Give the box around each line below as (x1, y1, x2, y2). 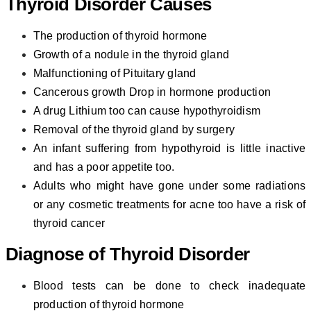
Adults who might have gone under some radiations (33, 180, 306, 192)
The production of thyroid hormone (33, 30, 208, 42)
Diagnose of (5, 244, 106, 265)
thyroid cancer (33, 217, 106, 230)
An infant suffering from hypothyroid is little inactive (33, 142, 306, 155)
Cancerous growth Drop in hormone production (33, 86, 271, 99)
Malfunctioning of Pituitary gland (33, 67, 196, 80)
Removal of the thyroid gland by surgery (33, 124, 235, 136)
